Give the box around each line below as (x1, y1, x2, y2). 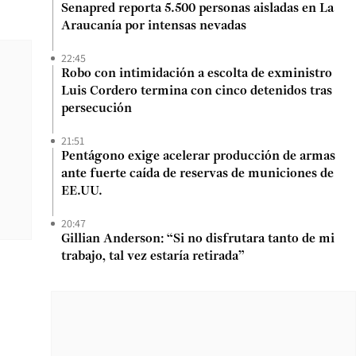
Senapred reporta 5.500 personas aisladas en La (61, 2, 334, 15)
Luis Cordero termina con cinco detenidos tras (61, 85, 332, 98)
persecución (61, 103, 132, 115)
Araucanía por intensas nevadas (61, 20, 246, 33)
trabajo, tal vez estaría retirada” (61, 250, 245, 263)
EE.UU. (61, 185, 103, 198)
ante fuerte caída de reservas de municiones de (61, 168, 334, 180)
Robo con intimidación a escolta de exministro (61, 68, 332, 80)
